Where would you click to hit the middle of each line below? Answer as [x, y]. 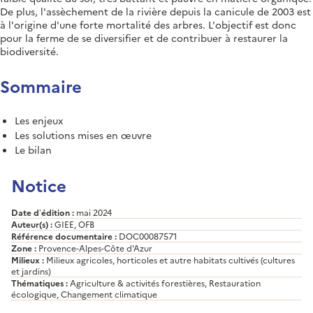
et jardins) [31, 270]
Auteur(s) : [32, 224]
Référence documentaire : [64, 235]
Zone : [24, 247]
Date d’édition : [43, 212]
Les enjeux [39, 120]
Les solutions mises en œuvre [83, 134]
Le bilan [33, 149]
